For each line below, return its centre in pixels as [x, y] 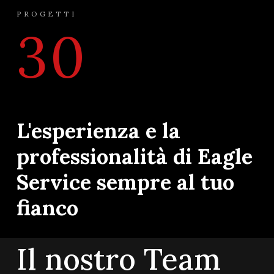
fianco [48, 207]
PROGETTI [47, 14]
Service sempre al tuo [126, 182]
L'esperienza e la [99, 130]
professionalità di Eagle [135, 156]
